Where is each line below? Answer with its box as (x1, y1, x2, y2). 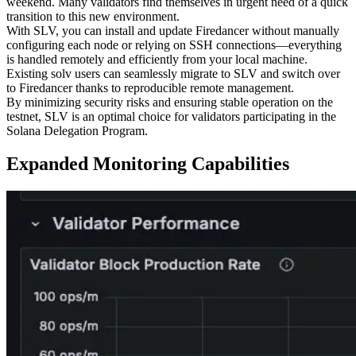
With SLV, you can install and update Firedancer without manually (6, 23, 339, 37)
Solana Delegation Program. (6, 123, 148, 137)
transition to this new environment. (6, 9, 180, 23)
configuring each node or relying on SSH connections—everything (6, 37, 342, 52)
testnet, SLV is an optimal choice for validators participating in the (6, 109, 336, 123)
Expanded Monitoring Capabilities (6, 153, 289, 175)
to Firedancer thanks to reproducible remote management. (6, 80, 294, 95)
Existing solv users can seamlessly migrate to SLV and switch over (6, 66, 340, 80)
